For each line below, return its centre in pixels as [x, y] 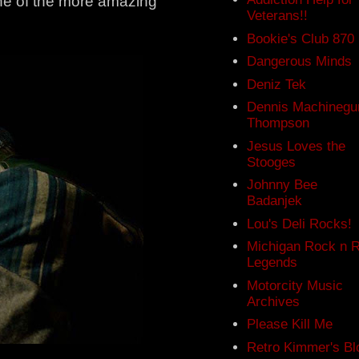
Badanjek [275, 201]
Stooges [272, 162]
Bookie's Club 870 [301, 38]
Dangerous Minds [300, 62]
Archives [274, 301]
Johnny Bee [282, 185]
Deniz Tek [277, 84]
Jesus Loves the [296, 146]
